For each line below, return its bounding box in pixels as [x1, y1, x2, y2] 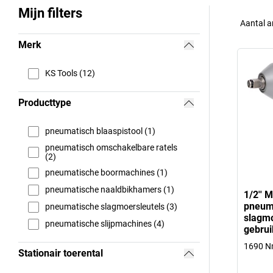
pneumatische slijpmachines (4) [45, 219, 165, 229]
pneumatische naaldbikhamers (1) [45, 185, 174, 195]
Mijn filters [18, 5, 82, 21]
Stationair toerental [18, 247, 103, 259]
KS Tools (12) [45, 68, 95, 79]
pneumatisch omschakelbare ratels [45, 142, 177, 152]
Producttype [18, 96, 71, 108]
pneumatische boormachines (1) [45, 168, 168, 178]
